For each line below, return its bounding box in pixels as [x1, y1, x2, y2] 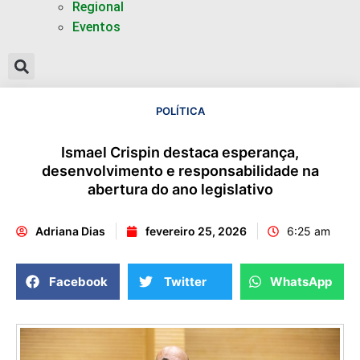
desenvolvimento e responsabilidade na [41, 162, 319, 179]
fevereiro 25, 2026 [145, 224, 247, 238]
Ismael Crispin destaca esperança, [61, 144, 299, 161]
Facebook [49, 273, 108, 289]
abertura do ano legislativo [87, 181, 273, 198]
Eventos [72, 19, 121, 35]
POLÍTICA [155, 104, 205, 117]
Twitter [164, 273, 207, 289]
